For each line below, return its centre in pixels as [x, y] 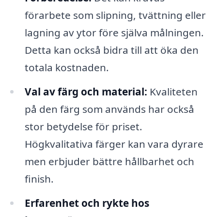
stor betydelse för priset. [83, 126]
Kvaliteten [172, 91]
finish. [39, 178]
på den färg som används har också [109, 109]
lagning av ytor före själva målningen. [114, 32]
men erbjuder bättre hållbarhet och [109, 161]
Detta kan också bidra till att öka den [111, 50]
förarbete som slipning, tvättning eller [115, 15]
